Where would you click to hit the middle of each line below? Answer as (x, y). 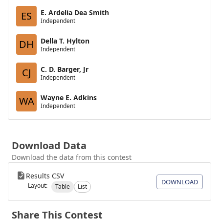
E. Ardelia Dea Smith (75, 12)
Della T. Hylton (65, 41)
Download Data (49, 145)
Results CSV (45, 176)
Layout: (38, 186)
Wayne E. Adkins (69, 97)
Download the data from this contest (72, 157)
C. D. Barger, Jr (65, 69)
